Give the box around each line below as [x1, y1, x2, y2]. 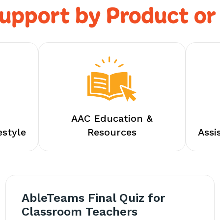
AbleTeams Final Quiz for [21, 191, 165, 205]
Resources [87, 126, 137, 138]
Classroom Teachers [21, 205, 137, 219]
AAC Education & [71, 112, 153, 124]
